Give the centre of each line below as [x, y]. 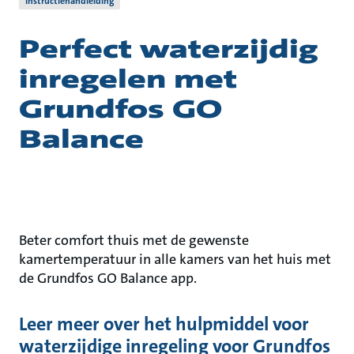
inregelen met [128, 79]
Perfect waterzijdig [168, 49]
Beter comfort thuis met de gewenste [134, 240]
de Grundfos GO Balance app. [108, 278]
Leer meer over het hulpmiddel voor [164, 324]
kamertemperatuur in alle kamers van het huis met [175, 259]
